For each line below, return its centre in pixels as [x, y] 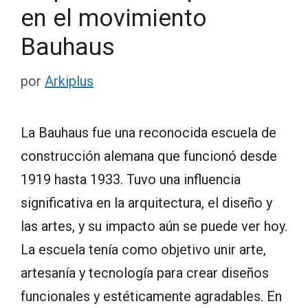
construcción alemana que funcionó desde [149, 156]
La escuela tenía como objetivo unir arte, [143, 249]
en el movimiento [114, 18]
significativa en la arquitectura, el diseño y [146, 202]
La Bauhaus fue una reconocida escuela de [148, 132]
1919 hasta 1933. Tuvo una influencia [131, 179]
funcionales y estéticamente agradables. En [151, 296]
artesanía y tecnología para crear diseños [145, 273]
